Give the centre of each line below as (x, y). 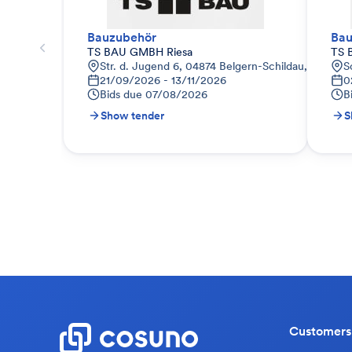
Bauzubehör (122, 37)
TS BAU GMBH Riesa (140, 52)
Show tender (132, 115)
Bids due (121, 94)
